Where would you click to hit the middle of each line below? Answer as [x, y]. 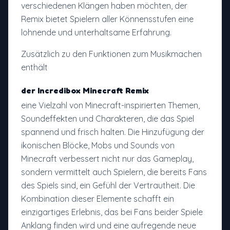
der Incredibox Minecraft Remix [85, 91]
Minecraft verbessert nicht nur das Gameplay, [107, 159]
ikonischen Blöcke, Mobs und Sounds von [98, 146]
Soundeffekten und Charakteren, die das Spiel [108, 119]
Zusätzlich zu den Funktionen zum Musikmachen [111, 54]
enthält [34, 68]
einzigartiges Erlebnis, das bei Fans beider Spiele [112, 212]
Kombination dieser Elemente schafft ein [98, 199]
